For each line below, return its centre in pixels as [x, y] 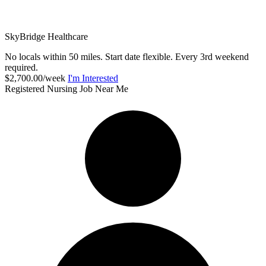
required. [21, 67]
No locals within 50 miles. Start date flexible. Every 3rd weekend [127, 56]
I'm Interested [93, 78]
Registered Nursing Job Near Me [66, 88]
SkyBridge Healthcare [46, 36]
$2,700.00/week [35, 78]
